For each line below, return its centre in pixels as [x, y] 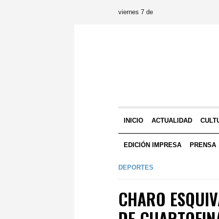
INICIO [134, 120]
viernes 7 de [136, 12]
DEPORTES [136, 167]
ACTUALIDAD [172, 120]
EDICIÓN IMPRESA [153, 145]
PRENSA [203, 145]
